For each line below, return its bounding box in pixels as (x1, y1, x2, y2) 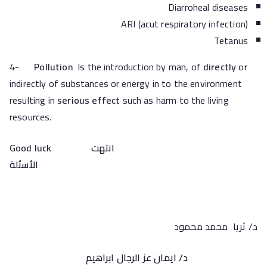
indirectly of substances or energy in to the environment (10, 74, 242, 92)
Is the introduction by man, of (72, 58, 204, 76)
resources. (10, 108, 52, 126)
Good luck (10, 139, 91, 157)
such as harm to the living (120, 91, 229, 109)
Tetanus (213, 32, 248, 49)
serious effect (57, 91, 120, 109)
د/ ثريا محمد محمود (173, 218, 257, 235)
